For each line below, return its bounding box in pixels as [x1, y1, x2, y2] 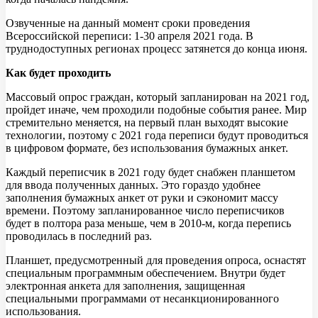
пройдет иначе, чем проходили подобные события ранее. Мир [6, 104, 307, 116]
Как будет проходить [6, 67, 111, 79]
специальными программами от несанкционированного [6, 292, 279, 305]
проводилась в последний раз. [6, 230, 152, 243]
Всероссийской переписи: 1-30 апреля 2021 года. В [6, 30, 253, 43]
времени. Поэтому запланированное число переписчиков [6, 204, 285, 217]
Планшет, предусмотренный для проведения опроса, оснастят [6, 254, 306, 267]
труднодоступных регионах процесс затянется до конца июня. [6, 43, 307, 55]
